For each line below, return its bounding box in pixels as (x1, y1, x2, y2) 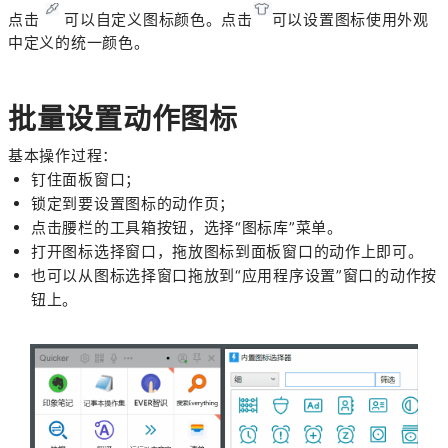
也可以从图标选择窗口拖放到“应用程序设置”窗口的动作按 (31, 266, 437, 286)
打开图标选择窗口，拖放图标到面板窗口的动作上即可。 (31, 242, 424, 262)
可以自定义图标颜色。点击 (58, 9, 253, 29)
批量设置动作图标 (8, 102, 238, 137)
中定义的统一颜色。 (8, 33, 150, 53)
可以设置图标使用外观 (271, 9, 429, 29)
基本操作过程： (8, 146, 118, 166)
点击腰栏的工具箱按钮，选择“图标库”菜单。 (31, 218, 343, 238)
